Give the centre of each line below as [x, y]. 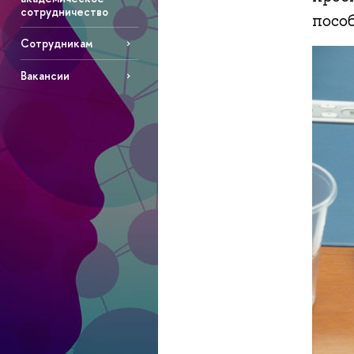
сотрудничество [64, 11]
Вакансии [45, 76]
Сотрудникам [56, 43]
